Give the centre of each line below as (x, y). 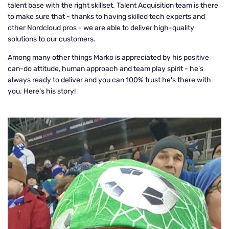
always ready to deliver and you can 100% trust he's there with (109, 80)
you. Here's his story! (42, 91)
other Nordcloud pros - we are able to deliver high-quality (101, 28)
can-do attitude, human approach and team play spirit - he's (106, 69)
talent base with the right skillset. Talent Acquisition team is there (113, 5)
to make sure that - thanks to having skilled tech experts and (106, 17)
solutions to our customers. (52, 39)
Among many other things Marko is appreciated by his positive (108, 58)
